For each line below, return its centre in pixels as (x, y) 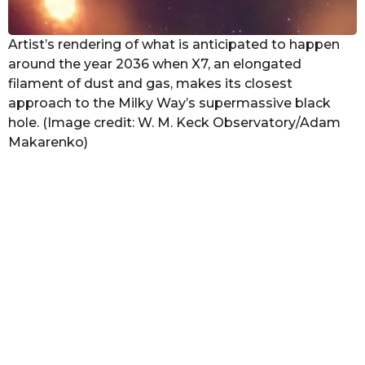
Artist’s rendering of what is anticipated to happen (174, 45)
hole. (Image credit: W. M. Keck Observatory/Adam (174, 123)
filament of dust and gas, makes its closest (150, 84)
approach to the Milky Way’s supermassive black (169, 103)
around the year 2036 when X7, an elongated (155, 64)
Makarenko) (48, 143)
